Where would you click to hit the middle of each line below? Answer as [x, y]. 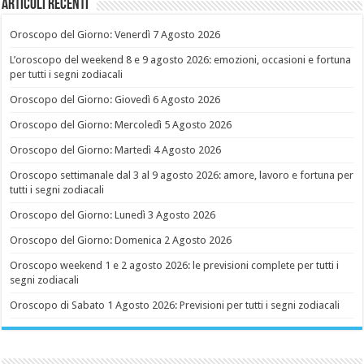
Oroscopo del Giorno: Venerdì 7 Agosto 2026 [115, 34]
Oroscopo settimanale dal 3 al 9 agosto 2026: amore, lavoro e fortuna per [182, 175]
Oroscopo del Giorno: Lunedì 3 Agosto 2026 [113, 214]
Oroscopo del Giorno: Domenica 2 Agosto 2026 [121, 240]
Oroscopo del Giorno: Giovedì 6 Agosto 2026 [115, 99]
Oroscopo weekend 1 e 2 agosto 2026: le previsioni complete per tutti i [175, 265]
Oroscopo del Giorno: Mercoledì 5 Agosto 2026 [121, 124]
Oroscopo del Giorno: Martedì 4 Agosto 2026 [116, 149]
